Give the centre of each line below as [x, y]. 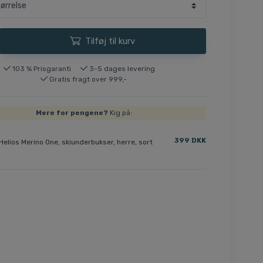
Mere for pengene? [72, 113]
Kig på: [120, 113]
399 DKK [190, 141]
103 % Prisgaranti [41, 68]
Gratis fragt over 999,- [88, 79]
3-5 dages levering [122, 68]
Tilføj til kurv [110, 41]
